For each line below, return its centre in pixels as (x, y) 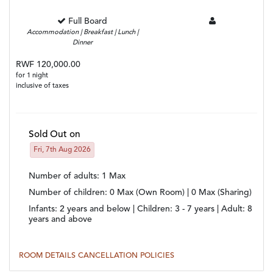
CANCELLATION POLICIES (126, 255)
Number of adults (63, 176)
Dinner (82, 43)
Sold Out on (55, 134)
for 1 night (32, 76)
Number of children (67, 192)
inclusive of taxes (42, 86)
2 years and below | (98, 209)
